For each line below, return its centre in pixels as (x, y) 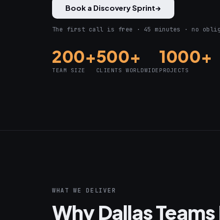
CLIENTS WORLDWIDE (127, 70)
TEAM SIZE (69, 70)
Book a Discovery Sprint (110, 8)
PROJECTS (174, 70)
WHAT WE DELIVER (84, 191)
